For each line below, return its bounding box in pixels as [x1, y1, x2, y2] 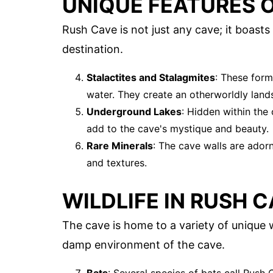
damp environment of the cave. [62, 238, 225, 251]
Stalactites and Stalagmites [87, 71, 215, 84]
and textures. [87, 157, 147, 169]
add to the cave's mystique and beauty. [87, 122, 269, 135]
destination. [62, 43, 123, 56]
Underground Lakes [87, 105, 182, 118]
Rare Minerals [87, 140, 153, 152]
